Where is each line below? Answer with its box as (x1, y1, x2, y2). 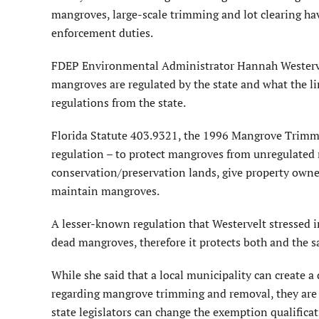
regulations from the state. (51, 95, 186, 111)
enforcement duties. (51, 25, 153, 41)
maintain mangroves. (51, 183, 159, 199)
